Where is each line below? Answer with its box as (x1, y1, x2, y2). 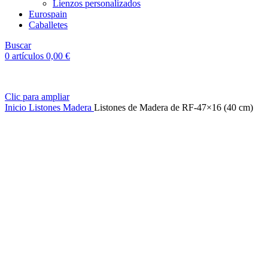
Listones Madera (29, 102, 94, 112)
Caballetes (29, 20, 68, 30)
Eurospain (29, 9, 67, 19)
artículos (12, 51, 44, 61)
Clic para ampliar (5, 92, 69, 102)
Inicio (5, 102, 29, 112)
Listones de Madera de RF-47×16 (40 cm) (94, 102, 253, 112)
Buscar (5, 40, 31, 50)
